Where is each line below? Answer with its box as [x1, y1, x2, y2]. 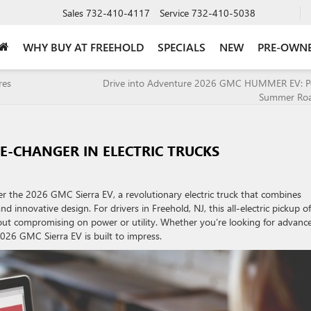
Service [160, 6, 189, 19]
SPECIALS [158, 39, 205, 54]
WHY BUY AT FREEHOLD [23, 39, 144, 54]
